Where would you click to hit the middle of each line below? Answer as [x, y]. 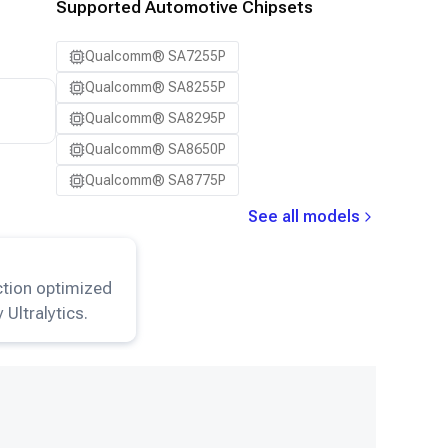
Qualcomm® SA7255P [155, 56]
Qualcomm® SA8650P [155, 149]
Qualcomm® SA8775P [155, 180]
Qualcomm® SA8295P [155, 118]
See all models [304, 216]
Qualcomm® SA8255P [155, 87]
